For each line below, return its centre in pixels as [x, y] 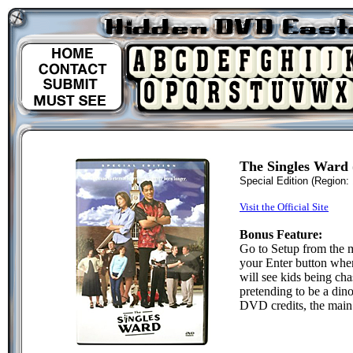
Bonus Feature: [281, 234]
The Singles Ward [294, 166]
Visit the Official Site [284, 207]
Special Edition [275, 181]
